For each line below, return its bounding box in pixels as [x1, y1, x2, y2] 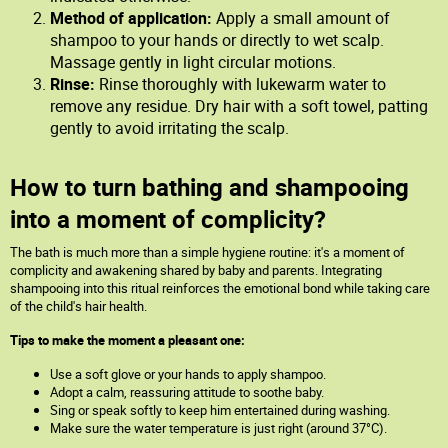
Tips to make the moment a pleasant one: [10, 331, 245, 349]
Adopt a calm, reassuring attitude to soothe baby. [50, 383, 324, 401]
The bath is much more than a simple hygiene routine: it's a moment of [10, 243, 405, 261]
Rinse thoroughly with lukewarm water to [99, 73, 386, 95]
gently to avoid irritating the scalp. [50, 117, 289, 139]
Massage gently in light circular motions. [50, 51, 336, 73]
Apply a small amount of [216, 7, 390, 29]
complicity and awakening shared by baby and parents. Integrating [10, 261, 382, 279]
